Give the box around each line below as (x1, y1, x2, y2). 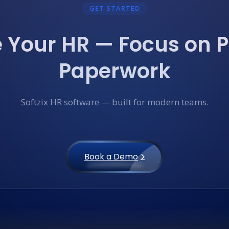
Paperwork (58, 57, 171, 85)
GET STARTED (89, 4, 140, 13)
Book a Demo (84, 151, 138, 163)
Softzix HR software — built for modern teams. (20, 96, 209, 108)
